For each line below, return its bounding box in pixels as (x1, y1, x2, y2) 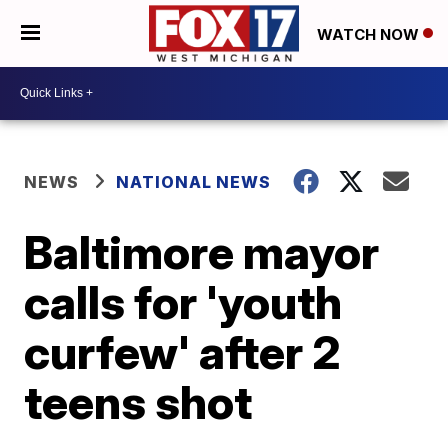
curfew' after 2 (24, 323, 342, 380)
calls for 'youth (24, 273, 343, 330)
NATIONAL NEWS (116, 171, 272, 192)
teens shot (24, 373, 253, 430)
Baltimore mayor (24, 223, 380, 280)
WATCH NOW (317, 24, 423, 44)
